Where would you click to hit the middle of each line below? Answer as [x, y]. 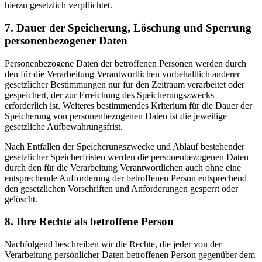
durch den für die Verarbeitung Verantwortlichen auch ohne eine [123, 167]
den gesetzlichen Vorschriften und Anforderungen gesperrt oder [121, 188]
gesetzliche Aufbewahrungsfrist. [64, 126]
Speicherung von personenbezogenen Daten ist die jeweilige [116, 116]
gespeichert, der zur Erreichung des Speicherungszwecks [109, 95]
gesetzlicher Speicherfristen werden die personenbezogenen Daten [127, 157]
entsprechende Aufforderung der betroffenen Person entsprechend [126, 178]
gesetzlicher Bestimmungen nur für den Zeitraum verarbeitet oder [125, 84]
